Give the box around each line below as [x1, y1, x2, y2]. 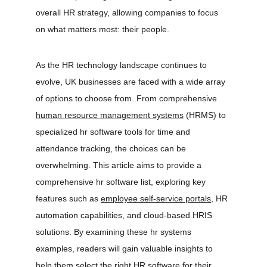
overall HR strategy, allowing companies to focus [36, 8, 221, 17]
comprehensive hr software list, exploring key [36, 177, 208, 187]
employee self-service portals [101, 194, 211, 203]
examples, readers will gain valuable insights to [36, 244, 215, 253]
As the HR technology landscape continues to [36, 60, 209, 70]
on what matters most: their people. [36, 24, 169, 34]
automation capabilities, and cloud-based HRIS [36, 210, 215, 220]
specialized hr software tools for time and [36, 127, 193, 136]
